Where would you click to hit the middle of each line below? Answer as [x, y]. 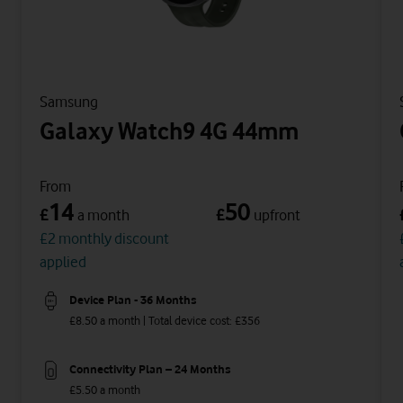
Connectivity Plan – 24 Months [150, 369]
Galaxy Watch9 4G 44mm [169, 130]
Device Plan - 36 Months [133, 300]
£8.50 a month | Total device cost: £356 [165, 320]
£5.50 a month [105, 390]
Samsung [69, 101]
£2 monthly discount [104, 238]
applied [63, 261]
